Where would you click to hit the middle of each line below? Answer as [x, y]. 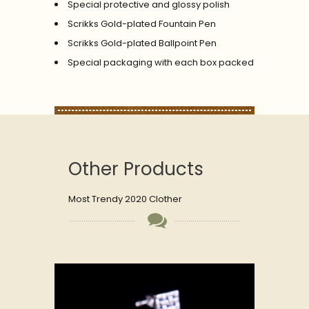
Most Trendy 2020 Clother [125, 199]
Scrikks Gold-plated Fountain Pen [142, 23]
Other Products [136, 169]
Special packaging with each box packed [161, 62]
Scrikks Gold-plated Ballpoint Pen [142, 43]
